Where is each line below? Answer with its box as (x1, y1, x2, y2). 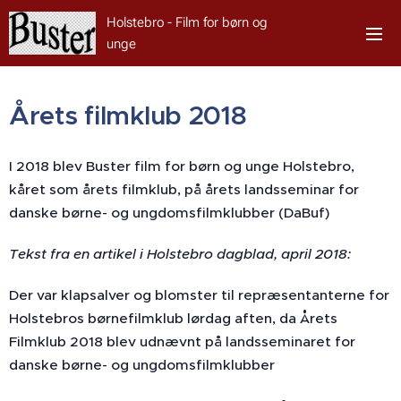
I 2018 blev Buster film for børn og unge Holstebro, (9, 158, 354, 175)
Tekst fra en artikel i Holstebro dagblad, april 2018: (9, 245, 351, 262)
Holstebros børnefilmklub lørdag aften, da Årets (9, 310, 337, 327)
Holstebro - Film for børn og (107, 14, 268, 30)
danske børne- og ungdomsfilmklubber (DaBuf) (9, 204, 329, 221)
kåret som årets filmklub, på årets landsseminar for (9, 181, 359, 198)
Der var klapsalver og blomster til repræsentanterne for (9, 286, 389, 303)
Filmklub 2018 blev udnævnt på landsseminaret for (9, 333, 355, 350)
